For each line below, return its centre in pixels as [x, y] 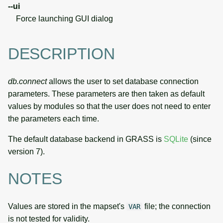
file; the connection [176, 206]
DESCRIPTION [61, 54]
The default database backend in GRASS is [86, 139]
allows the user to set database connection [123, 81]
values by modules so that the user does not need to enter [109, 106]
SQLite [176, 139]
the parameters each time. [54, 118]
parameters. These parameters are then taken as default [106, 94]
